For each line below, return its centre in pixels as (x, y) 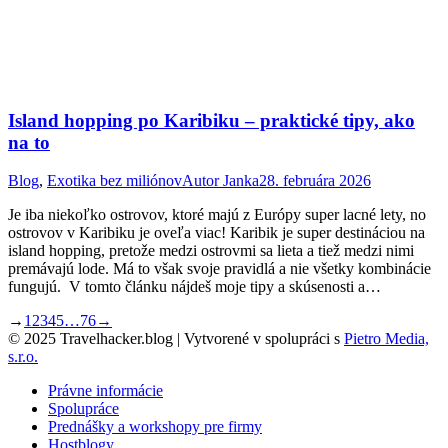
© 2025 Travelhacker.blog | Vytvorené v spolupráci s (176, 339)
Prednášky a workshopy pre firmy (155, 427)
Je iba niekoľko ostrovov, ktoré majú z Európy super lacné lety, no (217, 215)
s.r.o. (23, 357)
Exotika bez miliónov (114, 181)
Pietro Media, (386, 339)
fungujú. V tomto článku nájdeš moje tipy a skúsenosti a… (194, 287)
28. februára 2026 (315, 181)
